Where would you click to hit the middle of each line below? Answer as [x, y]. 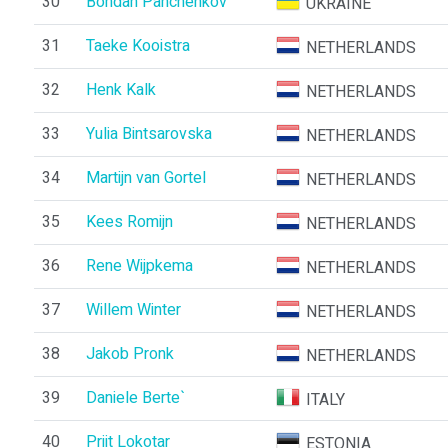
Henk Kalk [120, 90]
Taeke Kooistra [137, 46]
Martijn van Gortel [145, 178]
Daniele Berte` [135, 398]
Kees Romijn [129, 222]
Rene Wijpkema [139, 266]
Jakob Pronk [129, 354]
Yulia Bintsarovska [148, 134]
